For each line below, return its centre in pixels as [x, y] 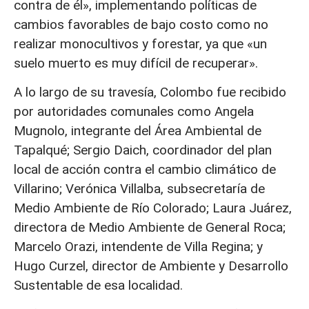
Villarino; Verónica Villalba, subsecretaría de [139, 188]
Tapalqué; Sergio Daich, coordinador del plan [143, 150]
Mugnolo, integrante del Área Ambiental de [138, 130]
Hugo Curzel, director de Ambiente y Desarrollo [151, 266]
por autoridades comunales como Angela [134, 111]
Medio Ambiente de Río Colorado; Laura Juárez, [153, 208]
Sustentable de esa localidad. [98, 285]
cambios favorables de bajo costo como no [141, 24]
